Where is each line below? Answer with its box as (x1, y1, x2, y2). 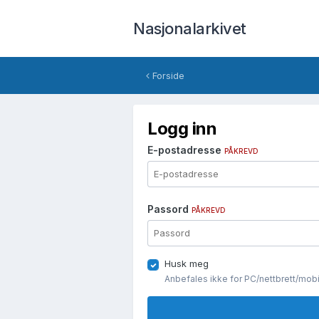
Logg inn (147, 118, 217, 139)
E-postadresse (147, 144, 224, 156)
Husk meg (164, 258, 209, 269)
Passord (147, 203, 192, 215)
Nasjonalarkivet (133, 19, 246, 38)
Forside (150, 70, 184, 81)
